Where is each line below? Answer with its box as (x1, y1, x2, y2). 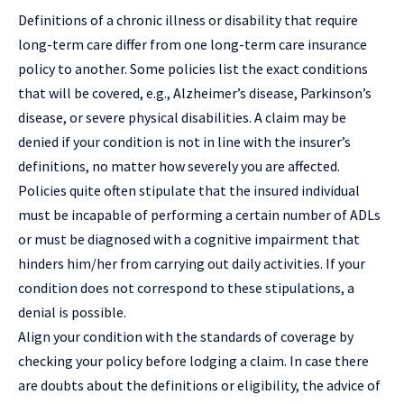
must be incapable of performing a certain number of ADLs (18, 206, 381, 225)
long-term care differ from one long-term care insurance (18, 35, 367, 54)
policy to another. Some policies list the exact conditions (18, 60, 368, 78)
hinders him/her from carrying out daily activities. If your (18, 254, 365, 273)
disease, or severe (18, 108, 128, 127)
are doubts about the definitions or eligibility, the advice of (18, 376, 381, 395)
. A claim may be (249, 108, 346, 127)
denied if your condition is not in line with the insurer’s (18, 133, 351, 151)
